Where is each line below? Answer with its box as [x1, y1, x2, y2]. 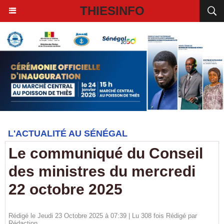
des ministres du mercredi [8, 163, 195, 179]
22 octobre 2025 [8, 181, 122, 197]
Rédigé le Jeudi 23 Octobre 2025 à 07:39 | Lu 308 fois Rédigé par [8, 212, 197, 219]
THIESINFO [79, 4, 144, 17]
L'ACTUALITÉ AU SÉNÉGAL [8, 128, 127, 138]
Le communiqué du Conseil [8, 145, 203, 161]
